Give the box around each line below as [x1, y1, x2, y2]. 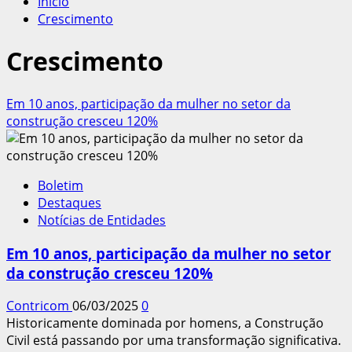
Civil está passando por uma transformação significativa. [6, 332, 341, 350]
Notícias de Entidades [38, 211, 166, 229]
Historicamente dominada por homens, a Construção [6, 314, 324, 332]
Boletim [38, 176, 83, 194]
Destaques [38, 193, 101, 211]
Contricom [6, 297, 72, 315]
